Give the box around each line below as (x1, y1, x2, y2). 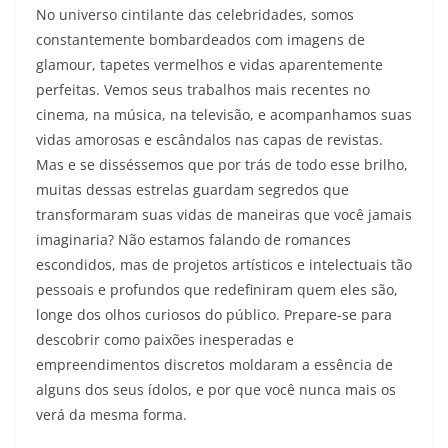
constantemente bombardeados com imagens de (36, 30, 365, 50)
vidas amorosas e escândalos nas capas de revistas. (36, 130, 383, 150)
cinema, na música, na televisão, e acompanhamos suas (36, 105, 412, 125)
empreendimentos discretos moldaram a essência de (36, 355, 393, 375)
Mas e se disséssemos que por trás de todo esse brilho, (36, 155, 408, 175)
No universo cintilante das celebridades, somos (36, 5, 354, 25)
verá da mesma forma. (36, 405, 187, 425)
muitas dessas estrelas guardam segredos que (36, 180, 349, 200)
